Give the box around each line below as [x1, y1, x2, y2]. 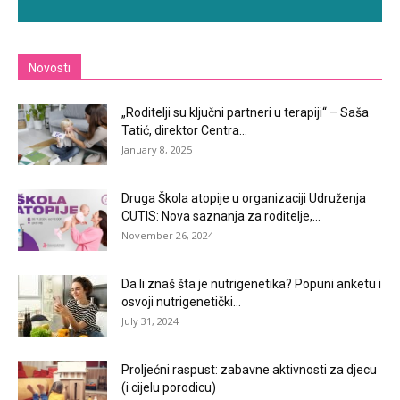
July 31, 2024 [121, 314, 179, 329]
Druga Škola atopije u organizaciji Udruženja [121, 191, 366, 206]
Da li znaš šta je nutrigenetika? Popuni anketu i [121, 277, 381, 292]
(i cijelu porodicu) [121, 380, 216, 396]
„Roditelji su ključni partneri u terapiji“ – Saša [121, 105, 369, 121]
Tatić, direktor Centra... [121, 123, 247, 138]
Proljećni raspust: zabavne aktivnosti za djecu [121, 362, 377, 378]
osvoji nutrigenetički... [121, 295, 241, 310]
